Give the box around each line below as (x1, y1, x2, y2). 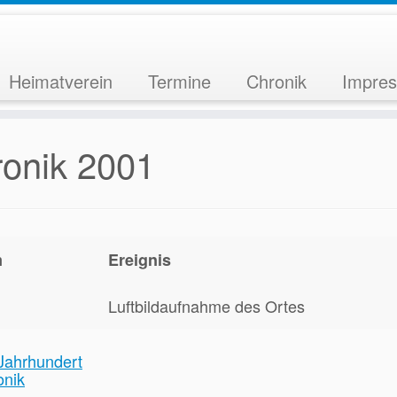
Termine (147, 68, 211, 94)
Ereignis (108, 248, 171, 271)
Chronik (245, 68, 307, 94)
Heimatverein (8, 68, 113, 94)
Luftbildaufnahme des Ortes (108, 294, 305, 317)
